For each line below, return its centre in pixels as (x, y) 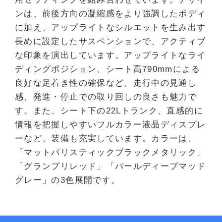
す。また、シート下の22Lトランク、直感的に (109, 111)
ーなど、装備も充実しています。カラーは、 (106, 138)
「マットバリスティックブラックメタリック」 (111, 152)
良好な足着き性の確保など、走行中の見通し (106, 83)
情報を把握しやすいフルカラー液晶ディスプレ (111, 124)
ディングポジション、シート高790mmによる (108, 69)
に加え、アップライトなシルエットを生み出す (111, 27)
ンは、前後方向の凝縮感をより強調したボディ (111, 13)
